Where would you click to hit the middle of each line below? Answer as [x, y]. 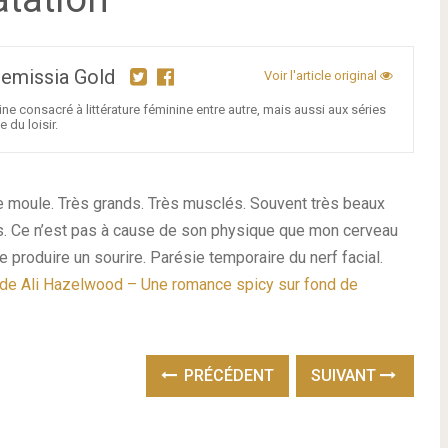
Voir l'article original [322, 75]
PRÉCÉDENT [227, 375]
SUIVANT [346, 375]
